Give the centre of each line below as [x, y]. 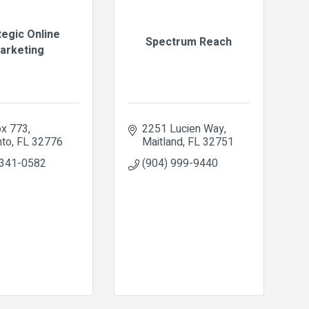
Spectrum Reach [189, 42]
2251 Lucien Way [183, 129]
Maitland [162, 142]
